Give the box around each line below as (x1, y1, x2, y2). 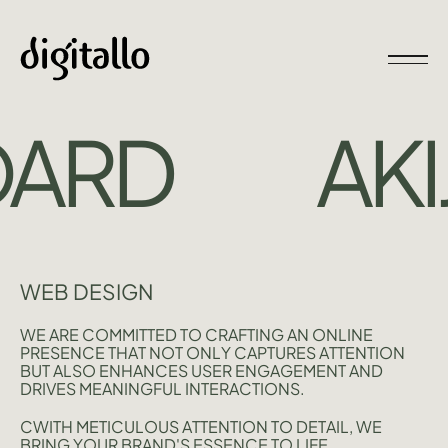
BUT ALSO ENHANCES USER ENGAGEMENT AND (20, 360, 383, 381)
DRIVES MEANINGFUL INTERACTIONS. (20, 378, 305, 399)
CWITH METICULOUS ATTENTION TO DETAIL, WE (20, 416, 382, 437)
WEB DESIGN (20, 278, 153, 305)
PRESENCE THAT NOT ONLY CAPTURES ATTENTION (20, 342, 405, 363)
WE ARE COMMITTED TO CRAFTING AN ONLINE (20, 324, 373, 345)
